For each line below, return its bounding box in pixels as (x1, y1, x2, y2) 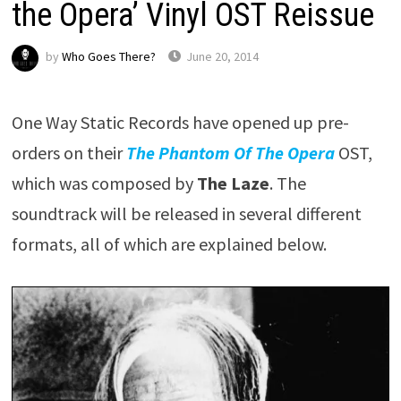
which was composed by (11, 172, 197, 194)
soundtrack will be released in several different (11, 202, 362, 225)
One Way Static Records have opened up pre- (11, 111, 349, 133)
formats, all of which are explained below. (11, 233, 327, 255)
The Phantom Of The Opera (125, 141, 335, 164)
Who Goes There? (61, 48, 156, 65)
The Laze (196, 172, 269, 194)
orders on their (11, 141, 126, 164)
